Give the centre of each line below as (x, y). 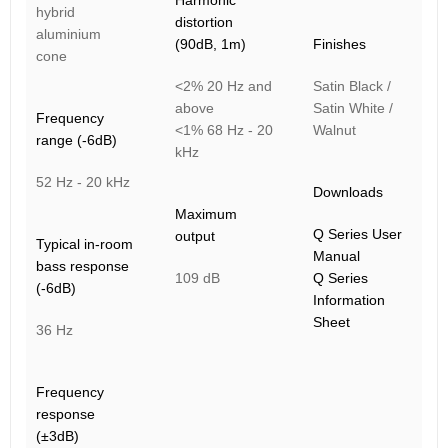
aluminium (68, 34)
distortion (203, 22)
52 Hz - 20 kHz (83, 182)
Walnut (335, 130)
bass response (82, 266)
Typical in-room (84, 244)
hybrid (55, 12)
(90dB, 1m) (210, 44)
